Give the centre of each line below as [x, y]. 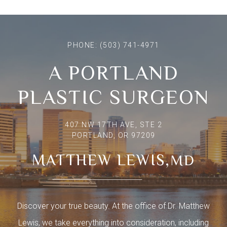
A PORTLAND [113, 72]
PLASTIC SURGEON [113, 97]
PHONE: [84, 45]
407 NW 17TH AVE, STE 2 [113, 124]
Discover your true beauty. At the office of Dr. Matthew [113, 206]
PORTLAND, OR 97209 [113, 135]
